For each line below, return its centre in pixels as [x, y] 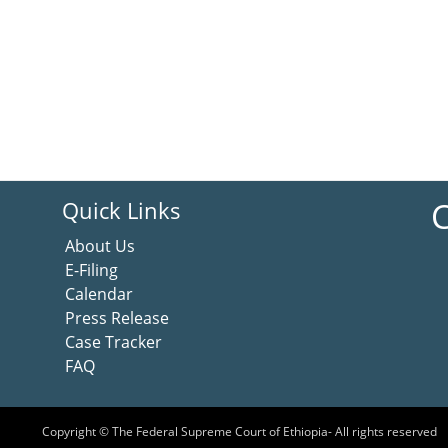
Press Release [117, 317]
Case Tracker [114, 341]
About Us [100, 245]
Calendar [99, 293]
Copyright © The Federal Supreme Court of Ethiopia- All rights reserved [239, 431]
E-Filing [94, 269]
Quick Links [122, 209]
